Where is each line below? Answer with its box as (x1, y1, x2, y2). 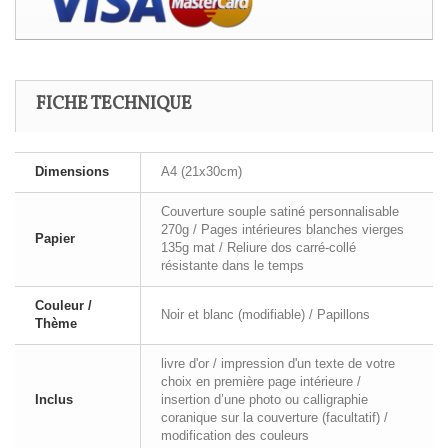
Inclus (35, 392, 73, 408)
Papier (35, 231, 75, 247)
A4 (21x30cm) (161, 164, 242, 180)
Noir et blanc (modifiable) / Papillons (161, 307, 370, 323)
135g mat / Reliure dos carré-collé (161, 240, 356, 256)
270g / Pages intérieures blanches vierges (161, 222, 404, 238)
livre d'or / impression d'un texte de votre (161, 356, 395, 372)
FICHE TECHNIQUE (36, 92, 192, 118)
